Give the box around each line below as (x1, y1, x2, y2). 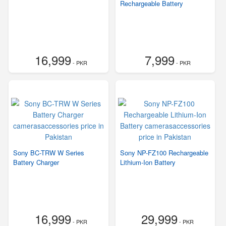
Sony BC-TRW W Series (13, 148, 84, 157)
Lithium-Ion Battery (120, 157, 176, 167)
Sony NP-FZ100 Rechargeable (120, 148, 208, 157)
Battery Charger (13, 157, 59, 167)
